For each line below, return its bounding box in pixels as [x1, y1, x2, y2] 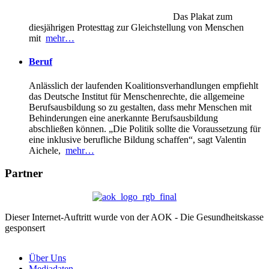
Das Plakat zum [29, 11, 232, 22]
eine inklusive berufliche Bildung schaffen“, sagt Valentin [29, 134, 246, 145]
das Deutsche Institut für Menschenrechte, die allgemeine [29, 91, 244, 101]
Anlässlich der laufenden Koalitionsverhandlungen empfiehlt [29, 80, 258, 91]
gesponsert [5, 223, 45, 234]
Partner [5, 167, 43, 180]
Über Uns [29, 253, 66, 264]
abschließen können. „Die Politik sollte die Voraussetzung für [29, 123, 261, 134]
